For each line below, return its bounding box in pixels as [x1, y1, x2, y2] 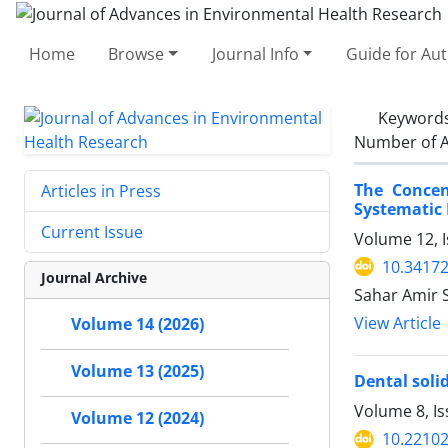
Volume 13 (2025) [71, 360, 204, 382]
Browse [108, 42, 165, 65]
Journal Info [211, 42, 299, 65]
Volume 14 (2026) [71, 313, 204, 335]
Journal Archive [41, 267, 147, 287]
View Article [354, 312, 441, 334]
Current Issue [41, 220, 143, 243]
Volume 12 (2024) [71, 407, 204, 429]
